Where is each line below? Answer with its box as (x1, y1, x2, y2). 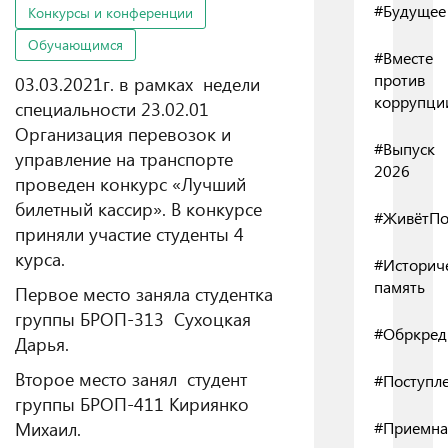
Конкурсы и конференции (28, 3, 193, 22)
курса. (15, 246, 65, 271)
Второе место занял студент (15, 366, 252, 391)
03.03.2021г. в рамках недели (15, 71, 260, 96)
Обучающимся (28, 35, 123, 54)
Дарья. (15, 331, 69, 356)
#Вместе (373, 47, 433, 68)
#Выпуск (373, 138, 435, 159)
